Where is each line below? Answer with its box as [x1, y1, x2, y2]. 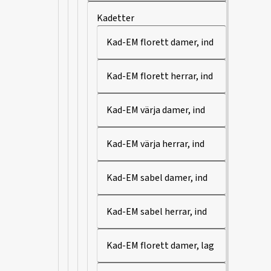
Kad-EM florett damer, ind [106, 36, 214, 49]
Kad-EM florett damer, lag [106, 239, 214, 252]
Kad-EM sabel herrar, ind [106, 205, 207, 218]
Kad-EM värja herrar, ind [106, 137, 204, 151]
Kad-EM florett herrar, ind [106, 70, 213, 83]
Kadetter [97, 11, 134, 25]
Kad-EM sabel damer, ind [106, 171, 207, 184]
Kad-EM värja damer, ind [106, 103, 205, 117]
